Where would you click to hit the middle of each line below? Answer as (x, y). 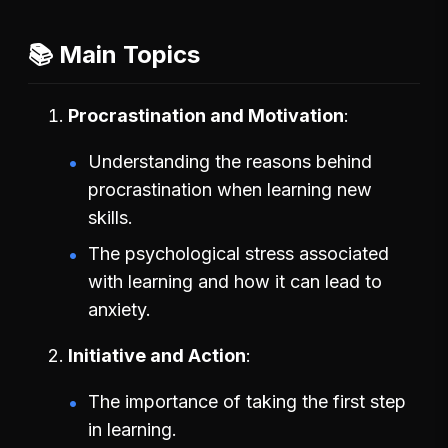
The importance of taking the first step (247, 401)
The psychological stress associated (238, 253)
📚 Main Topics (114, 54)
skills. (110, 217)
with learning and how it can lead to (235, 281)
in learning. (132, 429)
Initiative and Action (157, 355)
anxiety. (119, 309)
